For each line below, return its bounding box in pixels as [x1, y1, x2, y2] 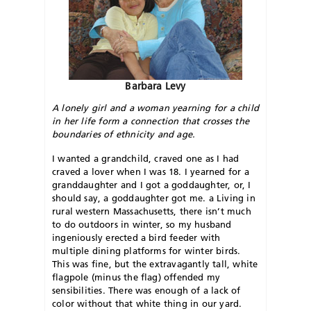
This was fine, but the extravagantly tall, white [52, 258, 258, 269]
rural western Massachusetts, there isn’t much [52, 205, 251, 217]
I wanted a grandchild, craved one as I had [52, 152, 239, 164]
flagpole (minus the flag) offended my [52, 271, 221, 283]
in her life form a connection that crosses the [52, 115, 249, 126]
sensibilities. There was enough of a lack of [52, 284, 241, 296]
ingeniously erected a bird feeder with [52, 231, 221, 243]
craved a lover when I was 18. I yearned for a [52, 165, 249, 177]
